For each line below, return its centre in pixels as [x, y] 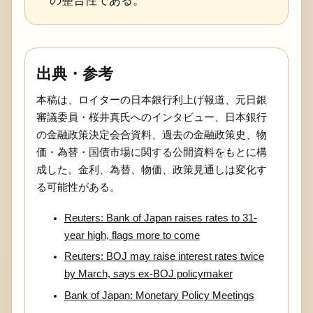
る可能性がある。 [78, 188]
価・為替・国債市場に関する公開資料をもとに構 [151, 153]
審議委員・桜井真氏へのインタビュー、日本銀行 [151, 118]
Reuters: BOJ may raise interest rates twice [164, 257]
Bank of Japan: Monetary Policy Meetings [159, 295]
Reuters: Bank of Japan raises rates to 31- [160, 218]
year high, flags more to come [132, 235]
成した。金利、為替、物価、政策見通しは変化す [151, 170]
